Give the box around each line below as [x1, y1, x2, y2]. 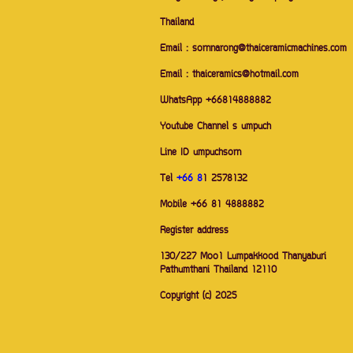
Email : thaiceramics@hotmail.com [160, 69, 299, 83]
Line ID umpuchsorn [160, 147, 241, 161]
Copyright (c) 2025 [160, 290, 237, 304]
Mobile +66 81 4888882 [160, 199, 264, 213]
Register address [160, 225, 234, 239]
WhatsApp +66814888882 [160, 95, 271, 109]
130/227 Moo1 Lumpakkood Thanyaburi [160, 251, 326, 265]
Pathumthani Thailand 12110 [160, 264, 277, 278]
